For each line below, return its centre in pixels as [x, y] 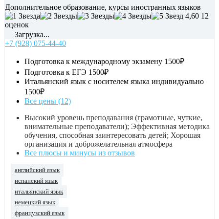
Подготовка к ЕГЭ [55, 72]
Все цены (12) [48, 101]
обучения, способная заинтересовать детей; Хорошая [112, 135]
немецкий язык [35, 203]
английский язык [37, 170]
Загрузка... [31, 35]
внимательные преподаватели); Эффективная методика [117, 127]
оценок [17, 25]
